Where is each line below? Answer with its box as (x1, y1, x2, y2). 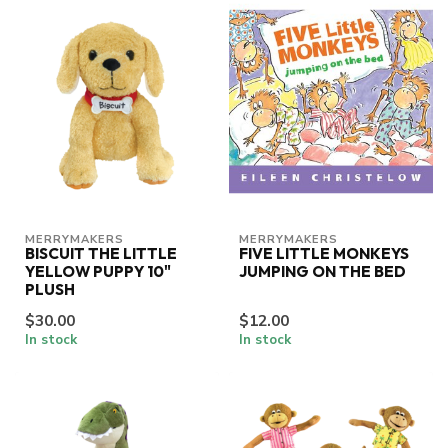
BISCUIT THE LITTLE (25, 244, 177, 264)
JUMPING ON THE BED (239, 262, 406, 282)
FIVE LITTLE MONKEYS (239, 244, 409, 264)
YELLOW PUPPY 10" (25, 262, 171, 282)
